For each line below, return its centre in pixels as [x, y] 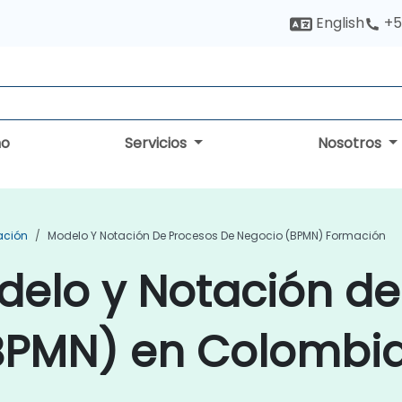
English [338, 23]
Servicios [158, 143]
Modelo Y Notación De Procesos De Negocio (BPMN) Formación [217, 236]
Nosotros [352, 143]
